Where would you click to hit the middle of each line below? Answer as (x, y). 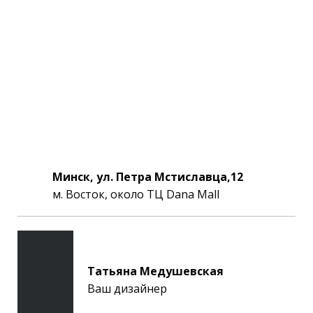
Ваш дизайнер (127, 288)
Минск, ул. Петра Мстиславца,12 (148, 177)
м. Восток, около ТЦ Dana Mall (136, 195)
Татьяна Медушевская (155, 271)
